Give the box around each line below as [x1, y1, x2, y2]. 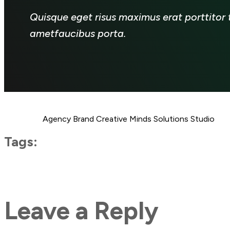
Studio [190, 113, 215, 124]
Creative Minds [96, 113, 151, 124]
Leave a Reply [4, 195, 159, 225]
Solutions [154, 113, 188, 124]
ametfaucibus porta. [30, 27, 126, 40]
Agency [43, 113, 71, 124]
